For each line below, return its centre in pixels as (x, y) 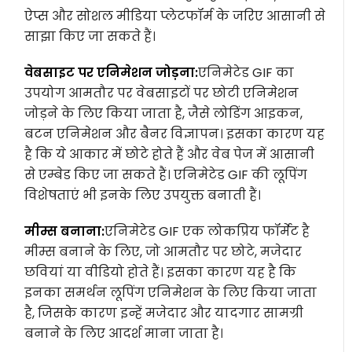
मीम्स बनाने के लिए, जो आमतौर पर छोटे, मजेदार (163, 251)
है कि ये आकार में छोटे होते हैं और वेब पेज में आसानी (170, 154)
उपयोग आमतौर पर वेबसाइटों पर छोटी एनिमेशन (162, 93)
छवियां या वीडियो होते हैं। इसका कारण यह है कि (161, 272)
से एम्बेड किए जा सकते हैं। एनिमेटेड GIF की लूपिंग (166, 174)
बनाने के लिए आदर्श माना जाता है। (124, 333)
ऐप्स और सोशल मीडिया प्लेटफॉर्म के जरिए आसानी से (175, 16)
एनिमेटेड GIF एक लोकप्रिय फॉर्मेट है (207, 231)
